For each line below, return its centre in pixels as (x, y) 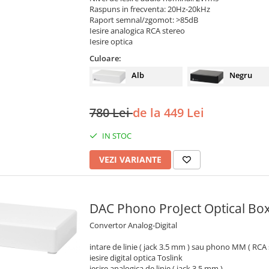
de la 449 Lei (168, 113)
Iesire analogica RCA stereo (137, 31)
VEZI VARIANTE (130, 160)
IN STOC (116, 136)
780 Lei (111, 113)
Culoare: (105, 59)
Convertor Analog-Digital (133, 225)
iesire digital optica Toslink (136, 258)
